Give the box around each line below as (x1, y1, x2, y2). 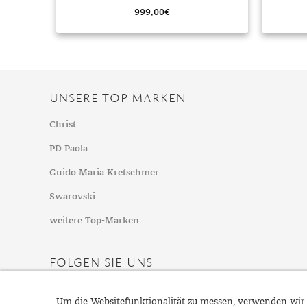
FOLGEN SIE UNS (49, 254, 153, 270)
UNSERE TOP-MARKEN (49, 90, 186, 106)
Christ (49, 120, 76, 130)
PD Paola (49, 144, 88, 154)
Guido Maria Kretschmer (49, 168, 159, 178)
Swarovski (49, 192, 95, 202)
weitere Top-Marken (49, 216, 139, 226)
